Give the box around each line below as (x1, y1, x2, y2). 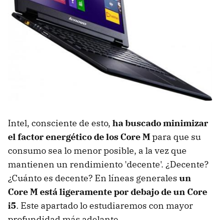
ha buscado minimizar (112, 117, 208, 129)
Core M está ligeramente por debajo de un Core (8, 186, 207, 197)
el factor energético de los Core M (8, 131, 150, 142)
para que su (150, 131, 201, 142)
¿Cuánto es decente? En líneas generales (8, 172, 179, 184)
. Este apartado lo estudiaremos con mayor (16, 199, 193, 211)
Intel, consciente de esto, (8, 117, 112, 129)
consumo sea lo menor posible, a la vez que (8, 144, 187, 156)
